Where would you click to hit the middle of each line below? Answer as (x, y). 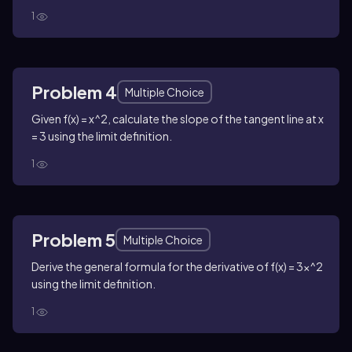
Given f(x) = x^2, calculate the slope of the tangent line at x (178, 119)
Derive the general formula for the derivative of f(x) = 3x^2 (177, 267)
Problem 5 (73, 240)
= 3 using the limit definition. (102, 136)
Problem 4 (74, 92)
